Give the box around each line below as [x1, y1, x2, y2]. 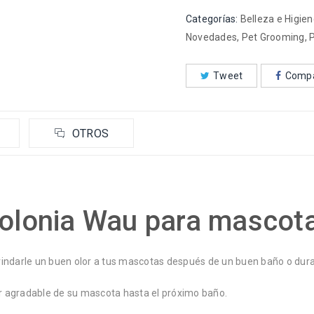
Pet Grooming [241, 31, 305, 43]
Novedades [185, 31, 238, 43]
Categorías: [185, 13, 238, 25]
